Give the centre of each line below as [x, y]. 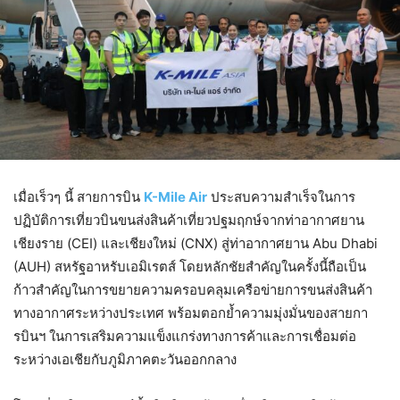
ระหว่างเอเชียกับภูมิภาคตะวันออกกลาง [125, 360]
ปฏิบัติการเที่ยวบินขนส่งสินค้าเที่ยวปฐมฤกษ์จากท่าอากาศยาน [189, 221]
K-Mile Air [175, 197]
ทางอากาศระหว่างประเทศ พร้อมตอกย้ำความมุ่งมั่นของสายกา [191, 313]
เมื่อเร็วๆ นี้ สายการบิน [79, 197]
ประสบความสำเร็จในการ [281, 197]
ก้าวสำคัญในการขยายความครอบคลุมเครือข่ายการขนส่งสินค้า [193, 290]
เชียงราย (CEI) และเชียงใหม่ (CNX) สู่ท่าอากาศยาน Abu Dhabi [196, 244]
